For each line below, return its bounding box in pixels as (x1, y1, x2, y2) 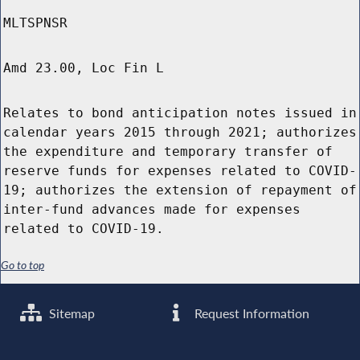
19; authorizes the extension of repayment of (3, 182, 357, 198)
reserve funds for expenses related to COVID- (3, 163, 357, 179)
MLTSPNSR (3, 15, 67, 31)
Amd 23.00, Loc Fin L (3, 60, 164, 76)
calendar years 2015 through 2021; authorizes (3, 125, 357, 141)
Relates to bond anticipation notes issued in (3, 105, 357, 121)
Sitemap (46, 305, 96, 321)
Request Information (191, 305, 310, 321)
